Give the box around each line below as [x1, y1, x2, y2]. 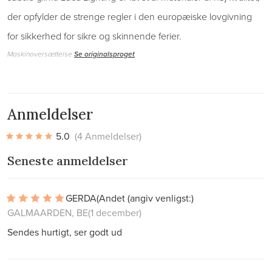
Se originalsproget [74, 49, 135, 59]
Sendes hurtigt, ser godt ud [7, 225, 122, 239]
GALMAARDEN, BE [7, 206, 88, 219]
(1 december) [88, 206, 141, 219]
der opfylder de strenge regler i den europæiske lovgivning [7, 10, 252, 23]
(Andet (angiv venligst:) [97, 191, 194, 205]
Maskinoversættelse [7, 49, 74, 59]
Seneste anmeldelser [7, 153, 128, 168]
